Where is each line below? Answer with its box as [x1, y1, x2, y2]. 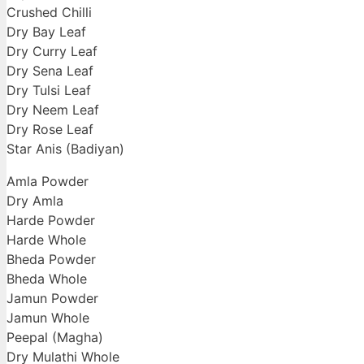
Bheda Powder [6, 251, 96, 268]
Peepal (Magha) [6, 329, 103, 346]
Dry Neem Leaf [6, 102, 99, 119]
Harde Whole [6, 232, 86, 249]
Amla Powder [6, 173, 89, 190]
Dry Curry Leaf [6, 43, 97, 60]
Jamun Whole [6, 310, 89, 327]
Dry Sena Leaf [6, 63, 93, 80]
